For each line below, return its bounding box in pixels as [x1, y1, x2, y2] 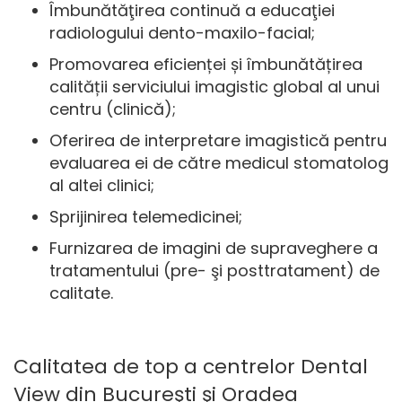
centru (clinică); [49, 97, 176, 120]
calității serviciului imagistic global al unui [49, 74, 380, 98]
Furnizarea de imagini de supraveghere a [49, 236, 378, 259]
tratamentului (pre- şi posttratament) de [49, 258, 380, 282]
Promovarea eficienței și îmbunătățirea [49, 52, 363, 75]
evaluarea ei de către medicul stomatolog [49, 151, 389, 174]
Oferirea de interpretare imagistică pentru [49, 128, 387, 152]
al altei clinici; [49, 173, 154, 197]
